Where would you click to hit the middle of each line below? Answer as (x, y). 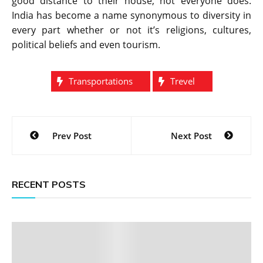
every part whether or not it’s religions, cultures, (131, 30)
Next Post (191, 136)
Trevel (182, 81)
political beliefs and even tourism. (86, 45)
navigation (53, 146)
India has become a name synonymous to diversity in (131, 16)
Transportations (100, 81)
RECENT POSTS (49, 185)
